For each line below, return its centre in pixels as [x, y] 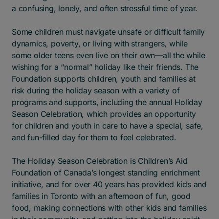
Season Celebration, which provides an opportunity [104, 114]
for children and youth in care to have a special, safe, [108, 126]
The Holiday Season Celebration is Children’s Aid [100, 161]
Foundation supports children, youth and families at [104, 79]
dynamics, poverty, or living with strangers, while [100, 44]
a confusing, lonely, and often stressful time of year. [105, 9]
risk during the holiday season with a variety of [96, 91]
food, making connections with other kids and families [109, 208]
